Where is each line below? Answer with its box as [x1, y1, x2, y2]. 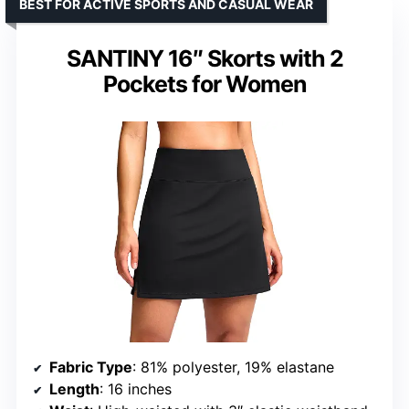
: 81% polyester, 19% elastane [132, 357, 334, 376]
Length [49, 379, 100, 398]
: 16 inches [100, 379, 172, 398]
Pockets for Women [102, 70, 307, 99]
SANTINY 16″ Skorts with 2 [66, 45, 343, 73]
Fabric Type [49, 357, 132, 376]
